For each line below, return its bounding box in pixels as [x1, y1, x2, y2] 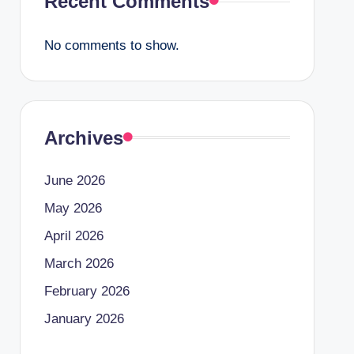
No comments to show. [43, 37, 179, 53]
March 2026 [43, 255, 114, 271]
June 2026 [43, 172, 105, 188]
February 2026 [43, 283, 130, 299]
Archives [43, 126, 123, 149]
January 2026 [43, 311, 124, 326]
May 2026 [43, 200, 102, 216]
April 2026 [43, 228, 104, 243]
